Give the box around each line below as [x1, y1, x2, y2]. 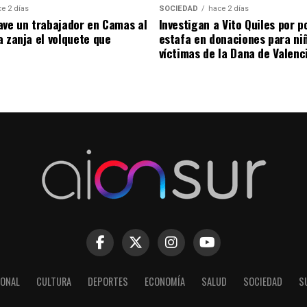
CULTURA [36, 274, 71, 288]
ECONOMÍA [144, 274, 185, 288]
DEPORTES [87, 274, 128, 288]
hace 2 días [208, 4, 249, 14]
